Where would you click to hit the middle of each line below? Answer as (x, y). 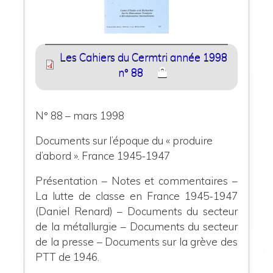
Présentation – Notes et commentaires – (136, 180)
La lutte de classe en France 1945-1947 (136, 196)
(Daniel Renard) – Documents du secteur (136, 211)
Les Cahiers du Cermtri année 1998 (144, 57)
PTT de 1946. (68, 257)
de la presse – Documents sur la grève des (136, 241)
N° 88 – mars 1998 (80, 115)
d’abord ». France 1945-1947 (103, 155)
